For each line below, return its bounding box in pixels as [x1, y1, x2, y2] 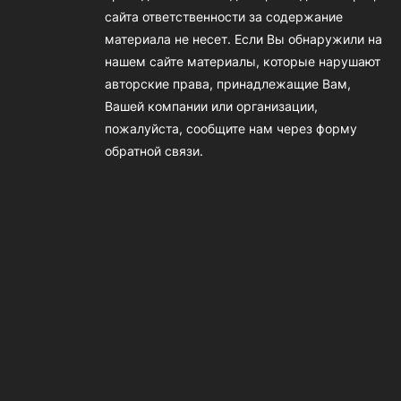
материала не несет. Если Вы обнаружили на [105, 31, 382, 47]
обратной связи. [105, 143, 203, 159]
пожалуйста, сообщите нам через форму [105, 121, 357, 137]
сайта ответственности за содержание [105, 9, 343, 25]
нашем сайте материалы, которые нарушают [105, 54, 380, 70]
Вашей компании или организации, [105, 98, 318, 115]
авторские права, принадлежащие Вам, [105, 76, 351, 92]
